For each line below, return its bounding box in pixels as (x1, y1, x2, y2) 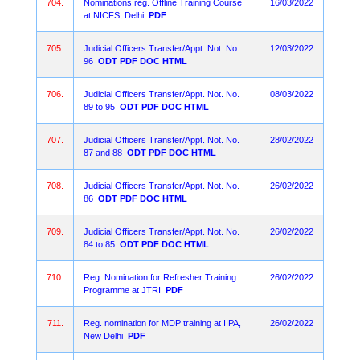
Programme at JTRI (84, 285, 161, 295)
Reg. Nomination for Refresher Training (84, 272, 236, 282)
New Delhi (84, 331, 123, 341)
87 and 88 (84, 148, 122, 157)
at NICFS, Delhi (84, 10, 144, 20)
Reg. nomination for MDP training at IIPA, (84, 318, 241, 328)
